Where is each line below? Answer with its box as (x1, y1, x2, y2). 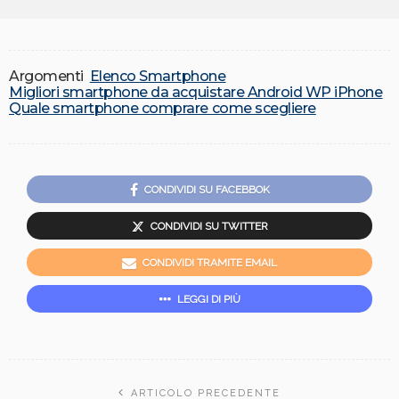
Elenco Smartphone (89, 68, 226, 85)
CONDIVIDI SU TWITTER (150, 219, 268, 232)
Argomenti (9, 68, 84, 85)
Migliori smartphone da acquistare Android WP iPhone (9, 84, 383, 102)
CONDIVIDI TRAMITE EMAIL (142, 256, 277, 269)
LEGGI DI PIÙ (176, 292, 240, 305)
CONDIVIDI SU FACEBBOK (143, 183, 270, 197)
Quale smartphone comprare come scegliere (9, 100, 316, 118)
